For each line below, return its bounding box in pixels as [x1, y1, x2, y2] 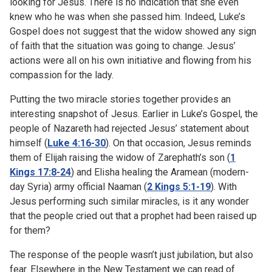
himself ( [10, 137, 47, 149]
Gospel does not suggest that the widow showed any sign [10, 25, 256, 37]
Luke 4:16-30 [47, 137, 106, 149]
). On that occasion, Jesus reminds [106, 137, 251, 149]
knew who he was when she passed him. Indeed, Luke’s [10, 10, 245, 22]
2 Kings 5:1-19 [147, 180, 211, 192]
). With [211, 180, 237, 192]
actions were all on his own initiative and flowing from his [10, 54, 251, 66]
